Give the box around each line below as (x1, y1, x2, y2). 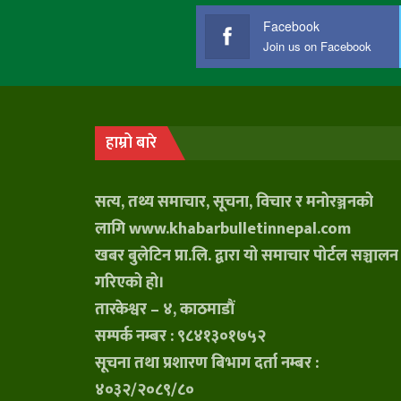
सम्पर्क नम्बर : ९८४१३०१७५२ (95, 323, 266, 351)
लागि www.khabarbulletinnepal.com (95, 216, 351, 243)
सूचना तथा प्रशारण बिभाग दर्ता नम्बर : (95, 350, 319, 378)
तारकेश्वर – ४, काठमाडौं (95, 296, 235, 324)
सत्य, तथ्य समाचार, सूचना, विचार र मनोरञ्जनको (95, 189, 373, 217)
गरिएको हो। (95, 269, 165, 297)
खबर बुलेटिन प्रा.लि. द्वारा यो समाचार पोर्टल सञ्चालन (95, 243, 398, 270)
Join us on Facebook (263, 38, 372, 55)
